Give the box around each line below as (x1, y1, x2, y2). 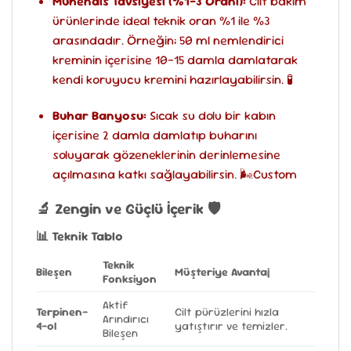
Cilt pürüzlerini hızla (175, 304, 280, 319)
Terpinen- (36, 304, 88, 319)
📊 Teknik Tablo (36, 227, 123, 244)
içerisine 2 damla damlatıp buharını (52, 126, 257, 143)
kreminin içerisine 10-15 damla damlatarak (52, 51, 298, 68)
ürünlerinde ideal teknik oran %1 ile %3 (52, 12, 270, 29)
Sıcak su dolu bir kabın (146, 107, 276, 124)
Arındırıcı (103, 311, 150, 326)
